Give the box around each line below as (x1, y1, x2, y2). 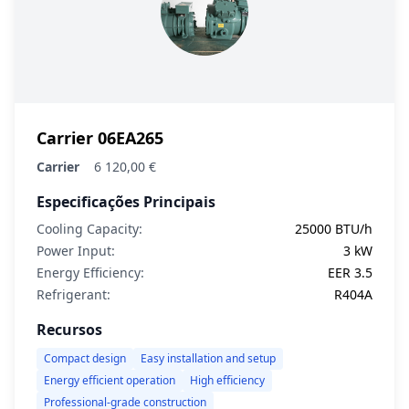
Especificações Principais (37, 192, 215, 212)
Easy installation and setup (141, 351, 276, 366)
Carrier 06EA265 (37, 127, 163, 149)
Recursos (37, 320, 102, 340)
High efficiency (190, 372, 265, 388)
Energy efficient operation (44, 372, 175, 388)
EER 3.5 (328, 264, 372, 281)
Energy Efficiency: (37, 264, 144, 281)
